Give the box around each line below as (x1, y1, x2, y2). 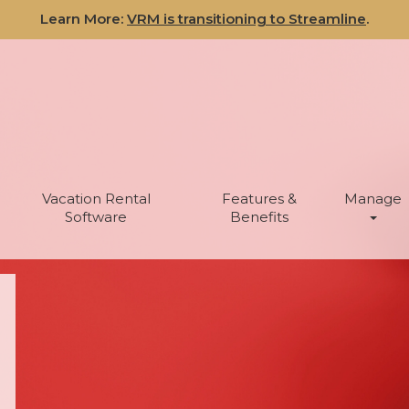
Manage (343, 190, 402, 208)
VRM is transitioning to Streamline (127, 10, 366, 27)
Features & (222, 190, 297, 208)
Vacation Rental (41, 190, 151, 208)
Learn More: (40, 10, 127, 27)
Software (65, 208, 127, 226)
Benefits (230, 208, 288, 226)
